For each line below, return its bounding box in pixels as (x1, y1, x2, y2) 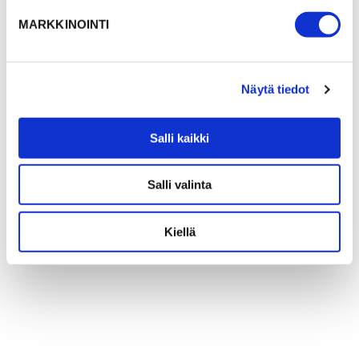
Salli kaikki (150, 131, 209, 145)
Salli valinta (147, 177, 212, 192)
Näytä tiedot (241, 82, 310, 96)
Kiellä (163, 224, 196, 239)
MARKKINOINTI (18, 17, 110, 31)
